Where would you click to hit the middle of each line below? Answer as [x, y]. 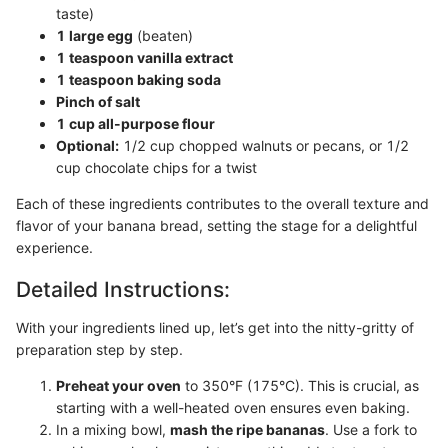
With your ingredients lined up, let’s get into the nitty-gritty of [215, 327]
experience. [54, 247]
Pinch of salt [98, 101]
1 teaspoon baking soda [138, 79]
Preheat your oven [118, 385]
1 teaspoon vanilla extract [144, 57]
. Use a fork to [371, 429]
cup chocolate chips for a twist [156, 167]
